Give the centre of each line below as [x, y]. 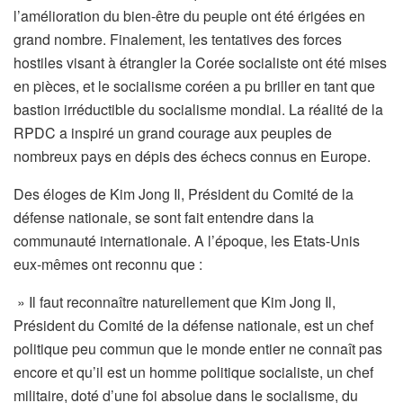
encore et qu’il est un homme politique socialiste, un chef [193, 372]
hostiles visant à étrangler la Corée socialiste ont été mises [200, 63]
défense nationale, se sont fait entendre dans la [164, 218]
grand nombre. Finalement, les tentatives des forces [178, 40]
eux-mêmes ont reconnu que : [108, 264]
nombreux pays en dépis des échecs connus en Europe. [192, 157]
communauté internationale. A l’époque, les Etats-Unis [187, 241]
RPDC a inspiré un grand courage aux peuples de [173, 133]
